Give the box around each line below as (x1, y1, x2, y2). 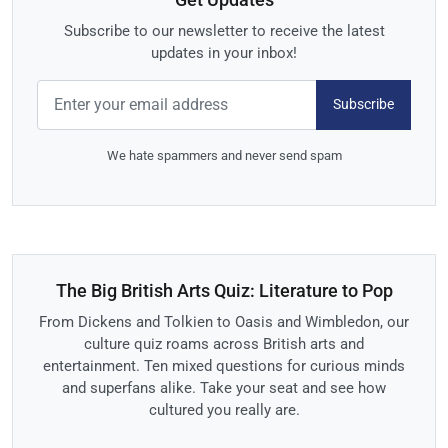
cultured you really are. (148, 401, 300, 420)
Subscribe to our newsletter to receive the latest (63, 21, 385, 40)
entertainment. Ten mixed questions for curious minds (43, 357, 405, 376)
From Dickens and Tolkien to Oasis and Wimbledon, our (39, 313, 409, 332)
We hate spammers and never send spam (106, 147, 342, 163)
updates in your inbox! (151, 43, 297, 62)
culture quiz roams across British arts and (84, 335, 364, 354)
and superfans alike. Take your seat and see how (62, 379, 386, 398)
